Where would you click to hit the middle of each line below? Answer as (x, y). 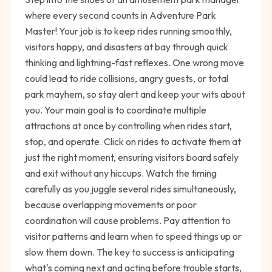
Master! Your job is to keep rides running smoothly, (128, 31)
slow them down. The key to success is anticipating (130, 252)
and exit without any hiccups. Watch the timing (121, 173)
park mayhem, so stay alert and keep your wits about (135, 94)
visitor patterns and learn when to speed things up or (133, 236)
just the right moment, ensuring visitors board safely (132, 157)
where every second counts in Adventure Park (121, 15)
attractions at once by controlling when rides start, (128, 126)
